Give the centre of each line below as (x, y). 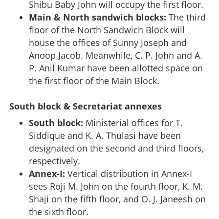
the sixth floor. (59, 211)
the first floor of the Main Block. (94, 80)
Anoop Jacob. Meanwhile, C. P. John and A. (116, 55)
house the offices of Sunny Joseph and (108, 42)
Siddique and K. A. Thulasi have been (105, 135)
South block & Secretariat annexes (86, 106)
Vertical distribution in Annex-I (129, 173)
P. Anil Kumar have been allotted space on (116, 68)
